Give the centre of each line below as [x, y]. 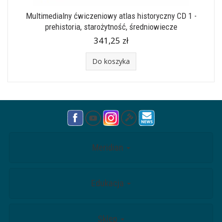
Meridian [109, 147]
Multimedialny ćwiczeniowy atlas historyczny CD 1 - [111, 16]
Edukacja [109, 183]
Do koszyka [111, 61]
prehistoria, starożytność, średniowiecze [111, 27]
